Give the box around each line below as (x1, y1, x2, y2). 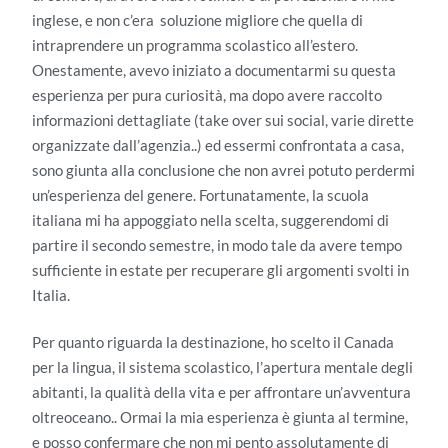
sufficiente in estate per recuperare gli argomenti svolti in (32, 260, 409, 279)
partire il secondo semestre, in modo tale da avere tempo (32, 235, 402, 254)
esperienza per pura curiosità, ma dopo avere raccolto (32, 85, 382, 104)
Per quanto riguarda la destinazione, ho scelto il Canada (32, 333, 394, 352)
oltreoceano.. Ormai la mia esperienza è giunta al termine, (32, 408, 408, 427)
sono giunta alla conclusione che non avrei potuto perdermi (32, 160, 415, 179)
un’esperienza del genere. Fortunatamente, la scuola (32, 185, 369, 204)
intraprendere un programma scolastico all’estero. (32, 35, 358, 54)
